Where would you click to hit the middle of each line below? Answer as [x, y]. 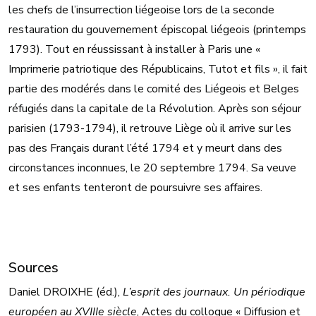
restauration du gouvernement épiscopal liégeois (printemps [157, 30]
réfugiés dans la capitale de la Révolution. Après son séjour [155, 109]
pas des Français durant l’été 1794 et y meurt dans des [145, 148]
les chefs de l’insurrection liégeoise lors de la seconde [141, 10]
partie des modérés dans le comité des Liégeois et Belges [154, 89]
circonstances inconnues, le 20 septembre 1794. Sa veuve [152, 168]
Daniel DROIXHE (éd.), [66, 292]
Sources [34, 268]
